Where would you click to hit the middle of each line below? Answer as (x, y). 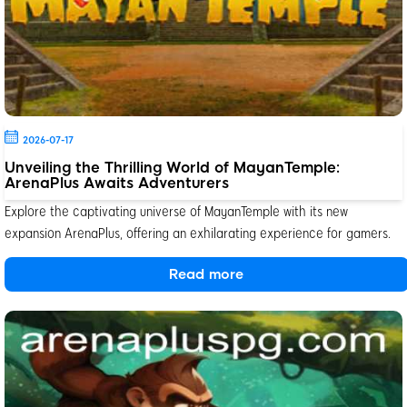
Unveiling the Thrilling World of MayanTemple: (172, 167)
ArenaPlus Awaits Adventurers (117, 183)
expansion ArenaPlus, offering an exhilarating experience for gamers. (198, 232)
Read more (207, 274)
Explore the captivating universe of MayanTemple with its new (176, 210)
